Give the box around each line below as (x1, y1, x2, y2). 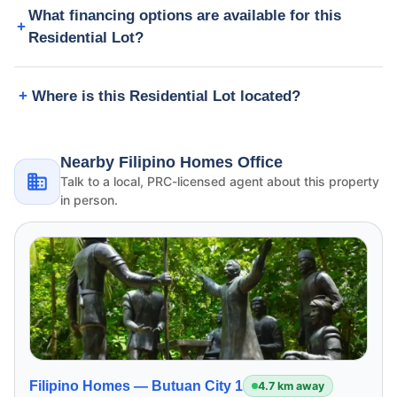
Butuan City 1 (152, 378, 243, 394)
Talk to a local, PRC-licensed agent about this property (60, 174, 379, 190)
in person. (60, 192, 118, 208)
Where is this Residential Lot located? (32, 88, 300, 105)
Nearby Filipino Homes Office (60, 153, 283, 172)
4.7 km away (257, 378, 324, 393)
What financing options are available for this (28, 7, 342, 25)
